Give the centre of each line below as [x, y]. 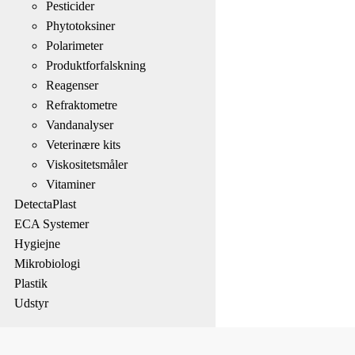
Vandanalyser [79, 124]
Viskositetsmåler [86, 164]
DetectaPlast [45, 204]
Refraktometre [81, 105]
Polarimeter [74, 45]
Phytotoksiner [80, 25]
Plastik [31, 283]
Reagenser [72, 85]
